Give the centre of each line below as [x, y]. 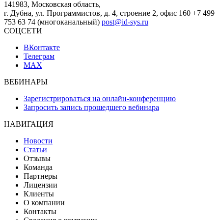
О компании [44, 203]
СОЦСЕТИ [23, 31]
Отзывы [37, 159]
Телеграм [39, 56]
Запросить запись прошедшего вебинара [91, 108]
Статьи [35, 150]
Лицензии [41, 185]
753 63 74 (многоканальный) [52, 22]
